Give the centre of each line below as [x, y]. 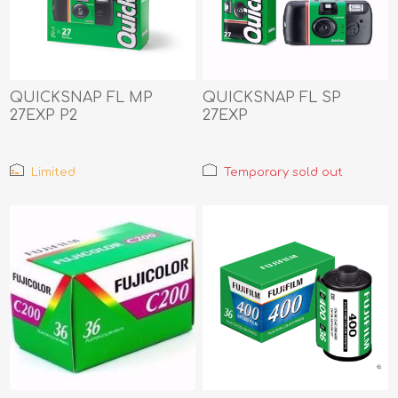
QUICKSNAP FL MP [82, 97]
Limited [54, 172]
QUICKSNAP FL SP [272, 97]
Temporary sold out [284, 172]
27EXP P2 [44, 115]
